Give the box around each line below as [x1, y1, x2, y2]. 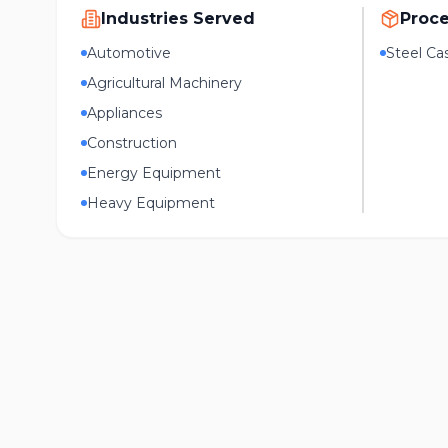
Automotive [87, 44, 171, 62]
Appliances [87, 104, 162, 122]
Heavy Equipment [87, 194, 215, 212]
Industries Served [101, 9, 255, 28]
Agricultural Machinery [87, 74, 242, 92]
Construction [87, 134, 177, 152]
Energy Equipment [87, 164, 221, 182]
